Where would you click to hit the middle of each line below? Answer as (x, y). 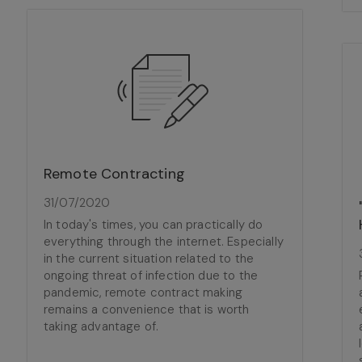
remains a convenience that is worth (147, 309)
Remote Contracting (114, 174)
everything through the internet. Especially (164, 242)
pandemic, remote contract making (143, 293)
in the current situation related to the (149, 259)
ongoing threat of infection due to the (151, 276)
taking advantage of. (101, 326)
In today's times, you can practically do (154, 225)
